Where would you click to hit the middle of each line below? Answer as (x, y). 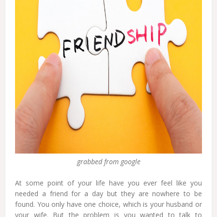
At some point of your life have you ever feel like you (108, 183)
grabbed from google (108, 162)
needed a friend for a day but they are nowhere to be (108, 194)
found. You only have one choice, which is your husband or (108, 204)
